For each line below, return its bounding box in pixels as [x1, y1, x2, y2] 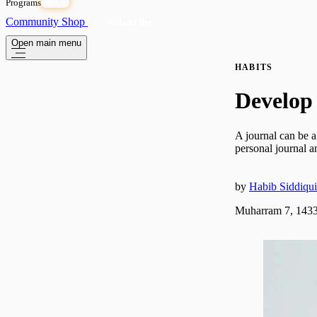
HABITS [235, 62, 273, 72]
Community [6, 15, 62, 28]
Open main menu [11, 37, 81, 48]
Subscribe [108, 16, 152, 28]
